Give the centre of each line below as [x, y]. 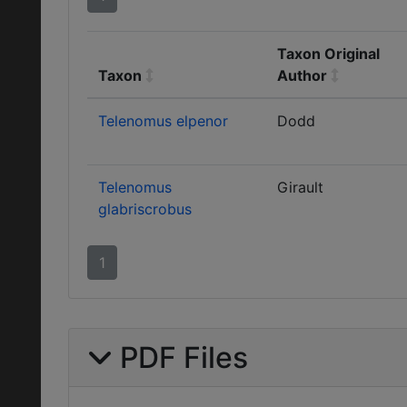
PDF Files [180, 357]
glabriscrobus [145, 209]
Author [302, 75]
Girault [300, 187]
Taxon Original [328, 54]
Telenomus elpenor [163, 121]
